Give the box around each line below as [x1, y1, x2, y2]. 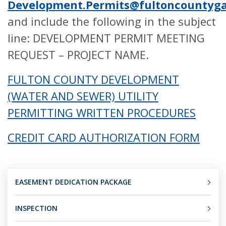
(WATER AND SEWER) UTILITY [8, 88, 158, 103]
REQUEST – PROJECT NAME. [8, 47, 149, 62]
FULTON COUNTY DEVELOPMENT [8, 72, 179, 87]
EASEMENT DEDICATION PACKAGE [15, 177, 132, 187]
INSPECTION [15, 203, 58, 213]
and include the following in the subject [8, 14, 216, 29]
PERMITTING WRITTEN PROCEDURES [8, 105, 196, 120]
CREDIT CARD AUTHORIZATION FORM [8, 130, 200, 145]
